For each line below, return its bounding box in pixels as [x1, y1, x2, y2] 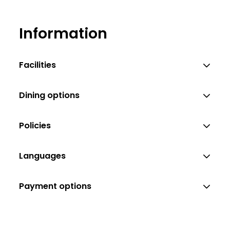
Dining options [19, 89, 80, 101]
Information [19, 23, 108, 44]
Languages [19, 149, 66, 162]
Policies [19, 119, 51, 131]
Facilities [19, 59, 56, 71]
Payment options [19, 180, 92, 192]
